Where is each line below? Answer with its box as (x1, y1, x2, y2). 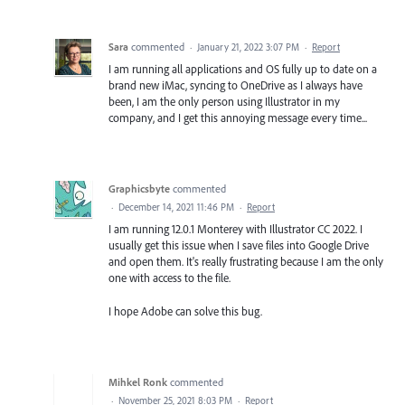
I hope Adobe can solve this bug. (108, 303, 262, 318)
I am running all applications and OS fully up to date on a (108, 61, 377, 77)
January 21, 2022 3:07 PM (197, 41, 299, 54)
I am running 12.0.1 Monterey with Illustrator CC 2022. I (108, 221, 363, 237)
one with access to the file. (108, 270, 231, 286)
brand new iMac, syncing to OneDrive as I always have (108, 78, 363, 93)
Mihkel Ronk (108, 374, 167, 389)
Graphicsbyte (108, 182, 170, 196)
